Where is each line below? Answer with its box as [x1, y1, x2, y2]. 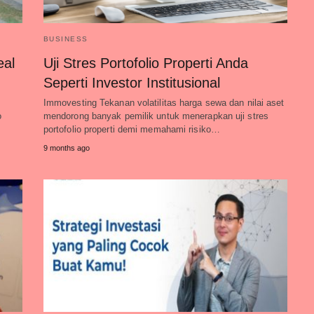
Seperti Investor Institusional [43, 75, 220, 90]
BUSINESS [43, 35, 88, 43]
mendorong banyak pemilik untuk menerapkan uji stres [43, 111, 268, 121]
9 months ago [43, 144, 90, 152]
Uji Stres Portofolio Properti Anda [43, 55, 248, 71]
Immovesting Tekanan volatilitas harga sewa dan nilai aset [43, 97, 285, 108]
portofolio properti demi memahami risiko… [43, 124, 220, 135]
